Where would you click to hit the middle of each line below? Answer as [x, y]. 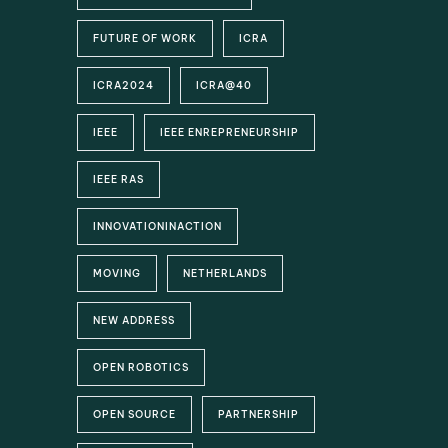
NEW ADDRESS [134, 320]
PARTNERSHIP [259, 414]
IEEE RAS [119, 179]
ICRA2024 [124, 85]
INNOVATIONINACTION [158, 226]
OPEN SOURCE [135, 414]
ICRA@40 [224, 85]
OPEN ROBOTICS [141, 367]
